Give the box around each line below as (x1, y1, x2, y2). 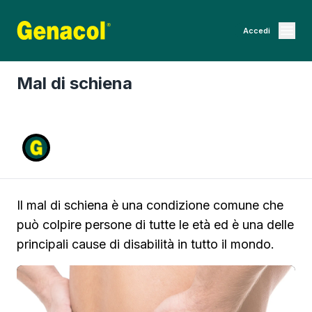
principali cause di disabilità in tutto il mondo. (17, 237, 274, 251)
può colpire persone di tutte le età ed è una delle (17, 217, 294, 232)
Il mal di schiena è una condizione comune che (17, 198, 283, 212)
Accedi (243, 26, 270, 36)
